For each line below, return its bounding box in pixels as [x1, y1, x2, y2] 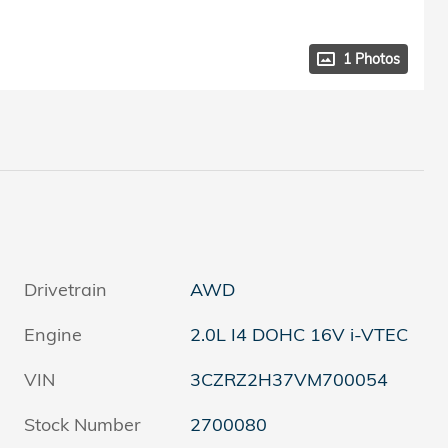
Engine [24, 322, 82, 346]
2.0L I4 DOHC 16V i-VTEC [190, 322, 410, 346]
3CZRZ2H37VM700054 [190, 367, 389, 391]
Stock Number [24, 412, 141, 436]
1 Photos [343, 49, 400, 67]
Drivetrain [24, 277, 107, 301]
